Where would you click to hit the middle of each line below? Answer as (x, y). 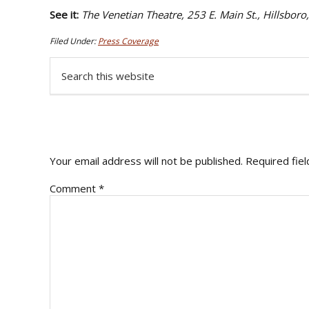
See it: (64, 15)
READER (88, 105)
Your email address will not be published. (146, 161)
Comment (74, 188)
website (68, 91)
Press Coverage (128, 41)
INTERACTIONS (121, 127)
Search (65, 64)
